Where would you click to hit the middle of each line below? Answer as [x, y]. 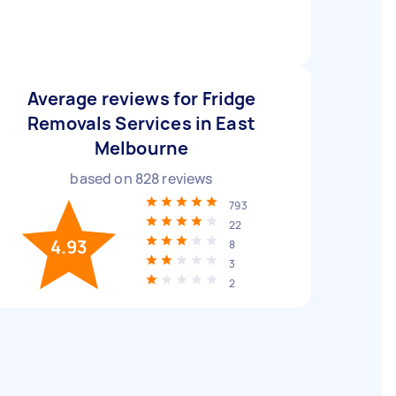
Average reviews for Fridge [141, 99]
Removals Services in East [141, 123]
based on [103, 179]
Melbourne [141, 148]
